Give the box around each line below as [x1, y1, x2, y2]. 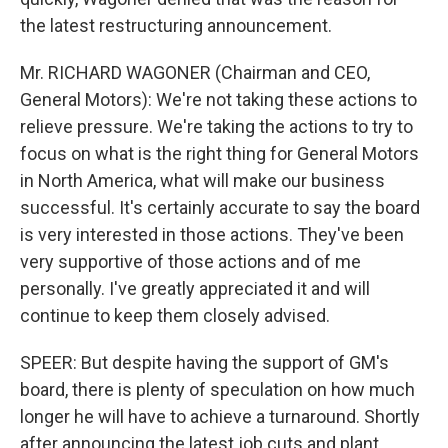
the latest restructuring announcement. [20, 15, 332, 36]
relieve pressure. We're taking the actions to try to [20, 116, 413, 137]
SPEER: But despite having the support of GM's [20, 352, 389, 373]
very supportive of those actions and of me [20, 251, 361, 272]
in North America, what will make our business [20, 170, 385, 191]
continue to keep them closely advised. [20, 305, 330, 326]
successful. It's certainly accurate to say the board [20, 197, 420, 218]
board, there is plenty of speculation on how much [20, 379, 415, 400]
